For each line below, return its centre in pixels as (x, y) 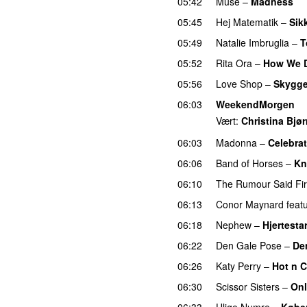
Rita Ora (234, 63)
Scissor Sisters (248, 286)
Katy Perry (238, 266)
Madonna (236, 142)
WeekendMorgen (255, 104)
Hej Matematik (247, 22)
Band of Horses (249, 163)
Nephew (234, 224)
